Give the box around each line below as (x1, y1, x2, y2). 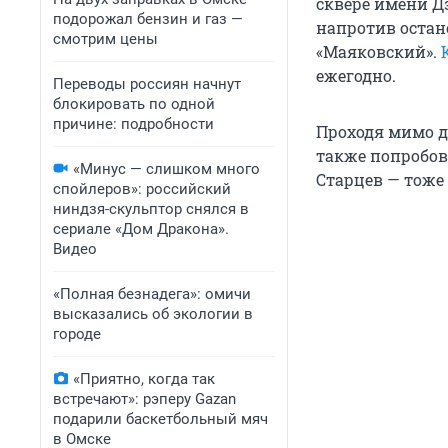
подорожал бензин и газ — (53, 10, 243, 28)
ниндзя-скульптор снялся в (53, 200, 249, 218)
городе (53, 325, 101, 343)
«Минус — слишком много (73, 160, 260, 178)
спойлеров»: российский (53, 180, 231, 198)
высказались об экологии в (53, 305, 253, 323)
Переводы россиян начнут (53, 75, 241, 93)
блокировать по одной (53, 95, 215, 113)
